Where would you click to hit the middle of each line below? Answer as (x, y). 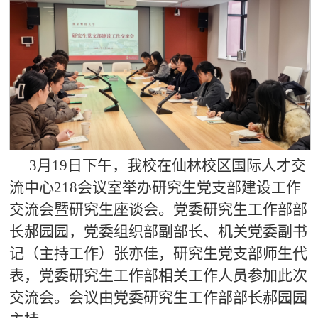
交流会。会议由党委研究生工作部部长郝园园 (158, 297)
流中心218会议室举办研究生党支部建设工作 (155, 187)
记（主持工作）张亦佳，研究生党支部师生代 (158, 253)
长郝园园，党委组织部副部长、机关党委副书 (158, 231)
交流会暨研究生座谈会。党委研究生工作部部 (158, 209)
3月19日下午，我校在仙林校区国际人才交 (167, 165)
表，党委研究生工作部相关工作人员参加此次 (158, 275)
